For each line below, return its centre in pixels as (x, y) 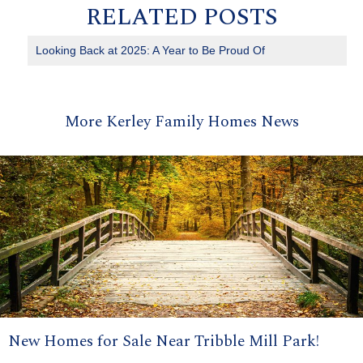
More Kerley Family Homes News (181, 122)
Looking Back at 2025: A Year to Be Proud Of (151, 51)
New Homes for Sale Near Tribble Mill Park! (164, 341)
